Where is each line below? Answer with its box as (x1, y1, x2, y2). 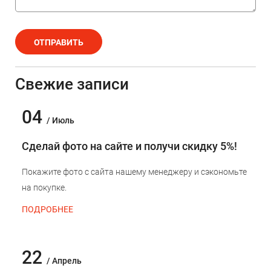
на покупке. (22, 183, 67, 193)
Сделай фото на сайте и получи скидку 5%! (22, 140, 237, 153)
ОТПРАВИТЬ (34, 38, 83, 48)
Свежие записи (15, 75, 129, 94)
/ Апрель (47, 256, 82, 266)
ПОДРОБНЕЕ (22, 204, 73, 215)
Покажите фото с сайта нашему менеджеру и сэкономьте (22, 167, 247, 177)
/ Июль (47, 116, 74, 126)
